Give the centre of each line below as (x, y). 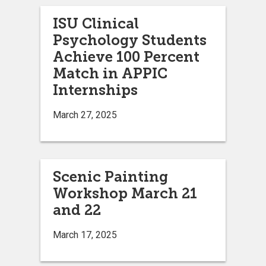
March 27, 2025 (85, 115)
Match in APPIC (110, 73)
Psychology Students (130, 40)
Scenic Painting (110, 176)
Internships (95, 90)
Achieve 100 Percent (126, 56)
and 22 (77, 210)
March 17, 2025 (85, 235)
